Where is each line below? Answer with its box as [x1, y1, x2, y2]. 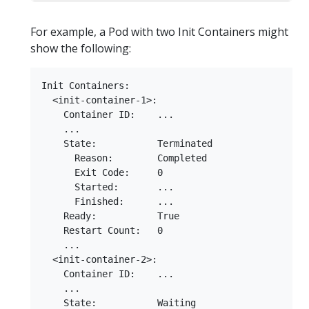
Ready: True [41, 210, 179, 221]
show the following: [30, 40, 131, 56]
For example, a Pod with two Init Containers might [30, 23, 288, 39]
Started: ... [41, 181, 174, 192]
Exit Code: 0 [41, 166, 163, 178]
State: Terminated [41, 137, 212, 149]
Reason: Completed [41, 152, 207, 163]
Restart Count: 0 [41, 224, 163, 236]
